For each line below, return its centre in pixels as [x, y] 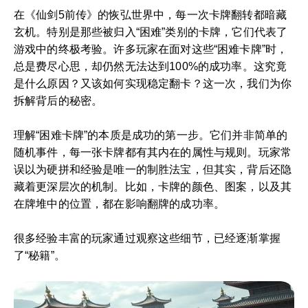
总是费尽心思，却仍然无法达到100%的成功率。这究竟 [151, 66]
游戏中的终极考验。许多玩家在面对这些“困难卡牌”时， [151, 49]
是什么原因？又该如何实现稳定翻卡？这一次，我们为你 [153, 84]
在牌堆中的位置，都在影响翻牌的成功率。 [120, 204]
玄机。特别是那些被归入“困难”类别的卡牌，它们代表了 [151, 32]
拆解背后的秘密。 [58, 101]
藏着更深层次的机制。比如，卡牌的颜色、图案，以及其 [153, 187]
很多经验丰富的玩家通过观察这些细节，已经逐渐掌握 [147, 238]
